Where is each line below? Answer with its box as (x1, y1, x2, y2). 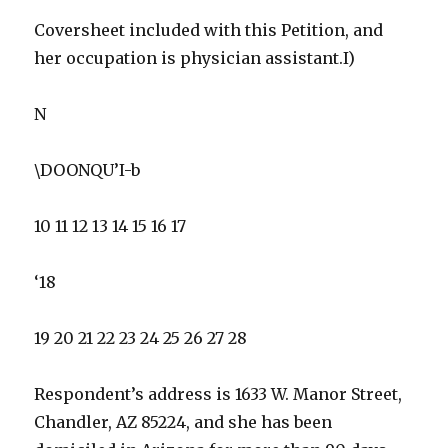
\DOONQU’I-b (34, 160, 141, 181)
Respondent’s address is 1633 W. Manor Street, (34, 384, 403, 405)
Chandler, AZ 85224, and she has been (34, 412, 333, 433)
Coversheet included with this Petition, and (34, 20, 384, 41)
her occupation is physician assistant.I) (34, 48, 356, 69)
